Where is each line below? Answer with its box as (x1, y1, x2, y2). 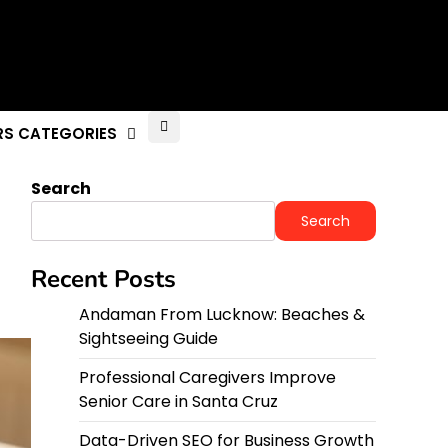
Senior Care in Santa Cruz (79, 390, 278, 414)
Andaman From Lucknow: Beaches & (79, 303, 365, 327)
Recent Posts (31, 263, 176, 296)
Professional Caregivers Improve (79, 366, 336, 390)
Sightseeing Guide (79, 327, 218, 351)
